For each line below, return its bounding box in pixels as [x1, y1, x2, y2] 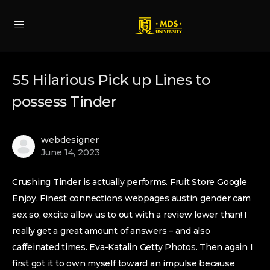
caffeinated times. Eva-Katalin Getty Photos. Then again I [12, 242, 253, 253]
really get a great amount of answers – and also [12, 225, 210, 236]
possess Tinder [12, 93, 117, 110]
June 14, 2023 [41, 147, 100, 158]
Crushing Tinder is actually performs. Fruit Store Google [12, 177, 247, 187]
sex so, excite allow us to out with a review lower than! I [12, 209, 248, 220]
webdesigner [41, 134, 99, 145]
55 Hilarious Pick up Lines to [12, 71, 210, 89]
